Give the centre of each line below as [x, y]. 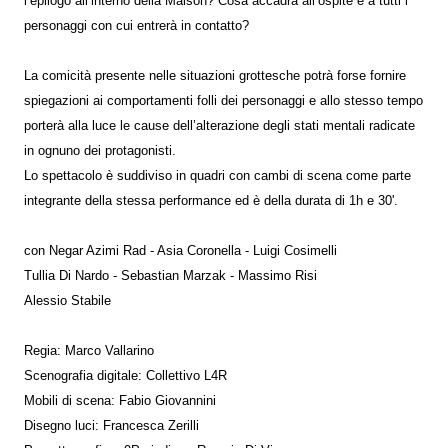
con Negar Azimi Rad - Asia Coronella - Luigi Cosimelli [180, 251]
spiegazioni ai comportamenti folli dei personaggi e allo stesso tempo [223, 101]
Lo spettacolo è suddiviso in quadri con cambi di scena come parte [217, 176]
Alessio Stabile [67, 301]
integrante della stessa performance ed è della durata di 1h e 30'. [211, 201]
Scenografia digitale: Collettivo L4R [125, 376]
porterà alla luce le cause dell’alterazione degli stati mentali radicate [219, 126]
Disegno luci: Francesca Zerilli [111, 426]
